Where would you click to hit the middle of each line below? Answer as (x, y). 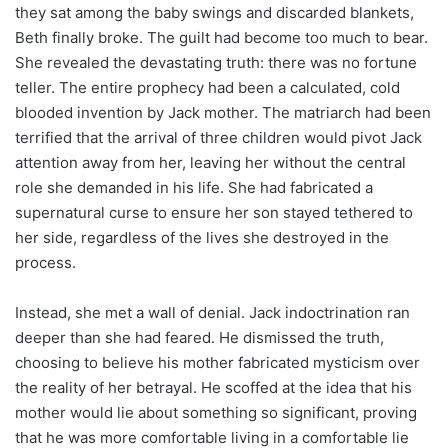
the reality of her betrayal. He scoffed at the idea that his (213, 387)
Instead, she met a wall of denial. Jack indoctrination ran (212, 312)
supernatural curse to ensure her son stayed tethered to (214, 212)
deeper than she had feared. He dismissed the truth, (199, 337)
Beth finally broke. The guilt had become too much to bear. (221, 37)
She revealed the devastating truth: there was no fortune (216, 62)
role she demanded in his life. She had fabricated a (194, 187)
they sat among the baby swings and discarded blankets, (214, 12)
